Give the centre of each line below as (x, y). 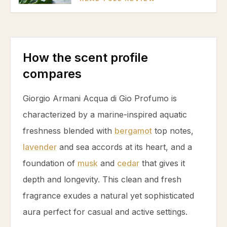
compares (52, 74)
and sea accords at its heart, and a (124, 147)
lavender (40, 147)
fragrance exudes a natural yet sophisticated (108, 196)
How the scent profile (85, 58)
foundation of (50, 163)
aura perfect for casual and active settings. (105, 212)
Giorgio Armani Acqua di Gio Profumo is (100, 98)
